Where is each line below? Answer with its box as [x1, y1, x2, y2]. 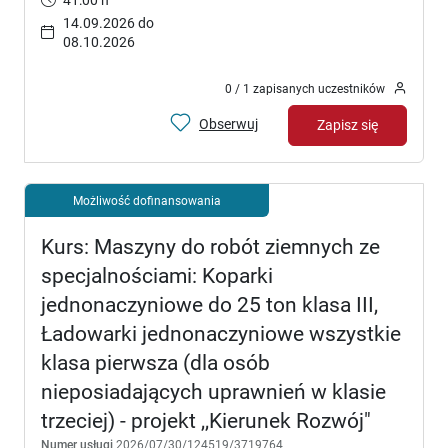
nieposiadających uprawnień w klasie [41, 379, 386, 404]
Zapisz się [317, 116, 378, 133]
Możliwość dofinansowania [73, 192, 221, 208]
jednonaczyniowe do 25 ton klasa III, [41, 292, 378, 317]
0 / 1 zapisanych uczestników [225, 81, 385, 97]
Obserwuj [199, 116, 258, 133]
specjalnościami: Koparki [41, 263, 273, 288]
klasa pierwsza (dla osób [41, 350, 270, 375]
